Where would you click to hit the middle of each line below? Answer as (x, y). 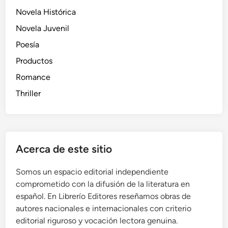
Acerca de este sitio (64, 149)
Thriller (28, 94)
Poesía (28, 45)
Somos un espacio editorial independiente (92, 172)
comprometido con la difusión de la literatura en (103, 184)
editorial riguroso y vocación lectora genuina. (97, 221)
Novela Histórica (46, 12)
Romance (33, 77)
